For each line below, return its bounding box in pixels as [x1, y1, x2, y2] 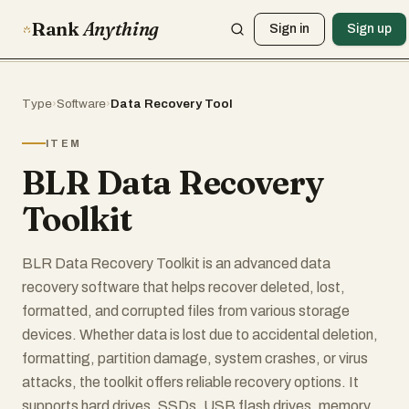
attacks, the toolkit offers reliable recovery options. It [22, 374, 359, 390]
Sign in [269, 22, 310, 36]
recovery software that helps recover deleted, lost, [22, 279, 345, 295]
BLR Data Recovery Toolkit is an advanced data [22, 256, 330, 271]
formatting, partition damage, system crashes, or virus [22, 351, 368, 366]
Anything [82, 17, 160, 40]
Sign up [347, 22, 393, 36]
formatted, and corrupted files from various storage [22, 303, 350, 319]
